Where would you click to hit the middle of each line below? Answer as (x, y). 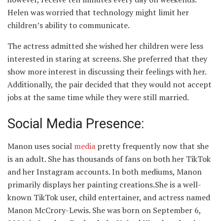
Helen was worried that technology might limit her (98, 13)
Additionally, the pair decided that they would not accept (110, 85)
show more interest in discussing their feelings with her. (107, 72)
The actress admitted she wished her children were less (105, 46)
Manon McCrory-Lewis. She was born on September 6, (104, 210)
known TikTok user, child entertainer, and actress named (109, 197)
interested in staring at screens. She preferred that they (107, 59)
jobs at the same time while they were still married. (98, 97)
